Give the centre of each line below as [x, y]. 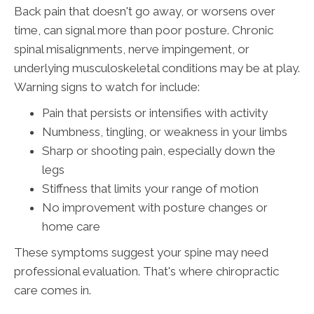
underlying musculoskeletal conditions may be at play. [157, 68]
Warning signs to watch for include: [107, 87]
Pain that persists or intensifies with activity [155, 112]
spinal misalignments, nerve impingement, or [132, 49]
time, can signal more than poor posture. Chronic [144, 30]
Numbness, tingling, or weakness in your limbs [165, 131]
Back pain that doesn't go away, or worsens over [145, 11]
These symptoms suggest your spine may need [141, 252]
